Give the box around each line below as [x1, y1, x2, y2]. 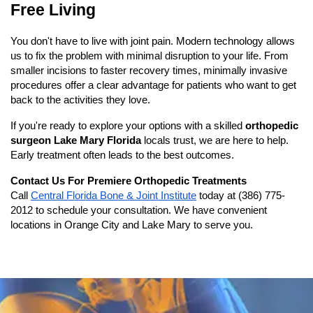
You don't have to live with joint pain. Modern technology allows [10, 36, 295, 48]
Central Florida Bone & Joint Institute [31, 190, 196, 202]
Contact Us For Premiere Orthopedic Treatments [10, 175, 247, 187]
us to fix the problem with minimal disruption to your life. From [10, 50, 289, 62]
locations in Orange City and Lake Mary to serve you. [10, 219, 253, 231]
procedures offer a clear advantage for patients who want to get [10, 80, 296, 92]
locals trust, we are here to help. [141, 135, 289, 147]
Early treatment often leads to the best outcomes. [10, 150, 234, 161]
